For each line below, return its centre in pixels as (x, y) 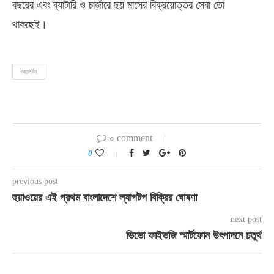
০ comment (131, 138)
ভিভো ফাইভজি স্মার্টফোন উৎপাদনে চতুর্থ (194, 235)
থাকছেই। (30, 24)
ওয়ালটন (29, 72)
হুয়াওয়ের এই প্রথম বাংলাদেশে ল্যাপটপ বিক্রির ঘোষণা (105, 198)
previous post (35, 181)
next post (246, 219)
